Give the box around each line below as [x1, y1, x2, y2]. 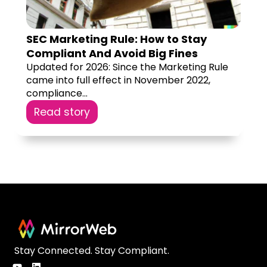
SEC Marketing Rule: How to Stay [26, 31, 207, 46]
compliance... [26, 86, 88, 100]
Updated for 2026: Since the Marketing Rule [26, 60, 228, 74]
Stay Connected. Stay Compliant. [14, 244, 169, 258]
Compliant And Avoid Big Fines [26, 45, 198, 61]
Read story [33, 104, 90, 119]
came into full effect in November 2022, [26, 73, 210, 87]
